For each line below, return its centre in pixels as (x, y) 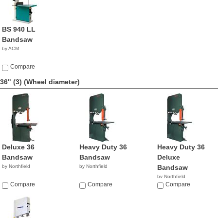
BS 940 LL (19, 29)
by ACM (10, 48)
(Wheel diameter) (52, 82)
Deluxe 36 (18, 147)
